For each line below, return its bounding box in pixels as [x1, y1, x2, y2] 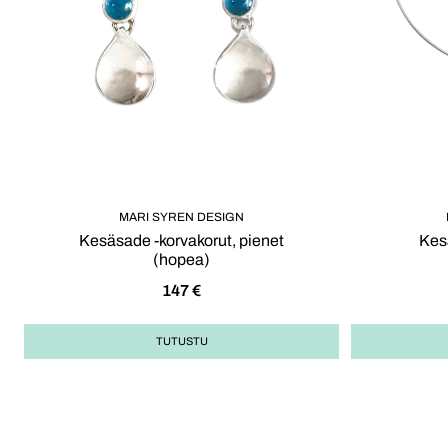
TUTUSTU [155, 334, 208, 347]
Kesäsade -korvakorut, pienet [79, 232, 284, 250]
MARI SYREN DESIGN [119, 210, 244, 225]
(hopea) [153, 251, 210, 269]
